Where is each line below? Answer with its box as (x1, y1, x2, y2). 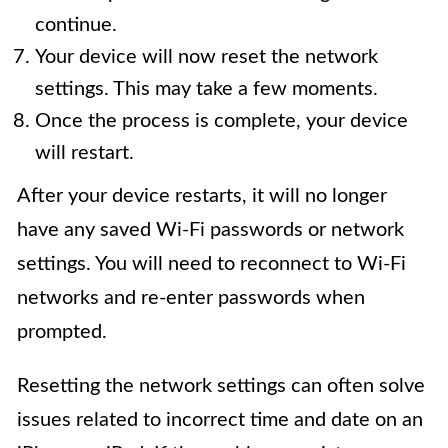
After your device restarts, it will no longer (17, 186, 387, 207)
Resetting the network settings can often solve (17, 376, 425, 397)
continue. (35, 15, 117, 36)
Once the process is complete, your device (35, 111, 408, 132)
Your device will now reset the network (35, 47, 378, 68)
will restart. (35, 143, 134, 164)
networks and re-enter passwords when (17, 288, 365, 309)
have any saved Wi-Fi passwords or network (17, 220, 404, 241)
